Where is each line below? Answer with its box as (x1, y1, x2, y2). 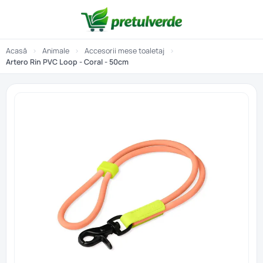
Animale (42, 46, 69, 56)
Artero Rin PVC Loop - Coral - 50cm (6, 57, 129, 67)
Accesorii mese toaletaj (85, 46, 164, 56)
